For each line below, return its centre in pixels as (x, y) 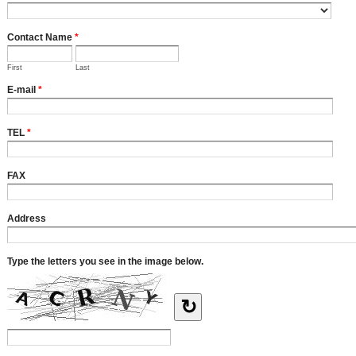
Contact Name (41, 37)
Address (27, 218)
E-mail (23, 89)
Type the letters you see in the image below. (105, 261)
